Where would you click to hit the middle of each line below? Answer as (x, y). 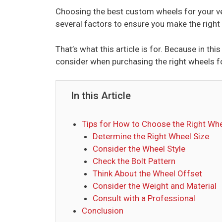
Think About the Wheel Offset (148, 174)
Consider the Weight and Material (155, 186)
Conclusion (103, 211)
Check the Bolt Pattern (134, 161)
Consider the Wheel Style (140, 149)
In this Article (101, 96)
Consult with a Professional (145, 198)
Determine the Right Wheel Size (152, 137)
